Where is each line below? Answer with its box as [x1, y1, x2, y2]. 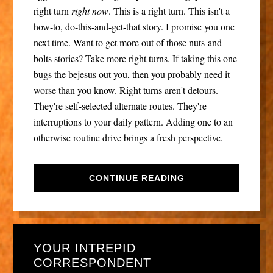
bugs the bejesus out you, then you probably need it [33, 67, 230, 80]
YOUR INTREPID [33, 241, 136, 255]
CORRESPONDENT [33, 255, 151, 269]
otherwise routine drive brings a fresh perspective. [33, 130, 223, 144]
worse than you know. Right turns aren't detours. [33, 83, 218, 96]
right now [71, 4, 108, 17]
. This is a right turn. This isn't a [108, 4, 230, 17]
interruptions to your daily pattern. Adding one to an [33, 115, 233, 128]
